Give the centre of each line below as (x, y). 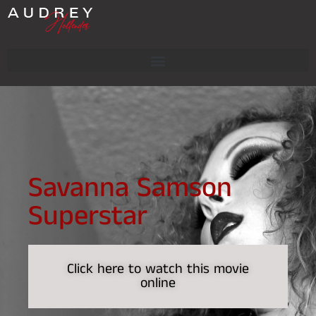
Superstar (88, 217)
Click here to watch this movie (158, 269)
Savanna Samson (130, 188)
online (158, 283)
